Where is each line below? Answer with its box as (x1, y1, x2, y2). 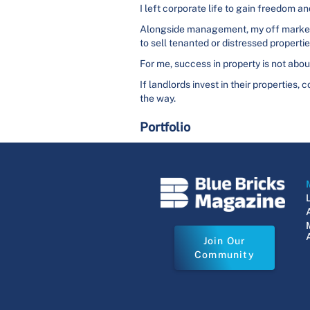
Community (194, 249, 255, 261)
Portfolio (140, 120, 190, 134)
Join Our (203, 235, 246, 247)
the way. (140, 93, 176, 104)
